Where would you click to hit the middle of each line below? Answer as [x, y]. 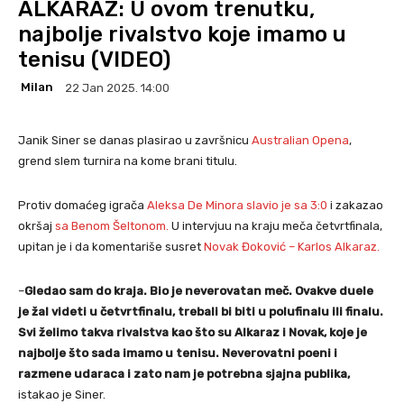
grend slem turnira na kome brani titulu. [128, 161]
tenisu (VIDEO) [94, 59]
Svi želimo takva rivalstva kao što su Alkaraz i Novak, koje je [193, 332]
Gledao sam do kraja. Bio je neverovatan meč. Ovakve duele [199, 290]
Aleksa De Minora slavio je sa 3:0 [237, 205]
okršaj [37, 225]
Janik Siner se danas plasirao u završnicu [135, 140]
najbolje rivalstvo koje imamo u [182, 34]
